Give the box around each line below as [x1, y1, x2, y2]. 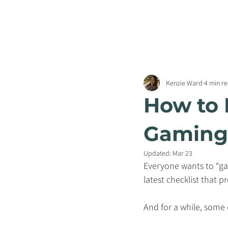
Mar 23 [173, 149, 192, 158]
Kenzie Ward [166, 78, 203, 88]
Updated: [144, 149, 173, 158]
